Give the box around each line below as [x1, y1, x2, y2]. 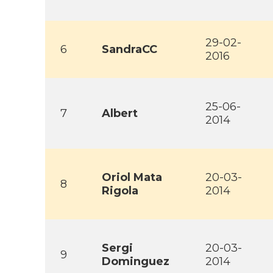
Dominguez [102, 255, 169, 268]
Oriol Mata [102, 171, 162, 184]
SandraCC [102, 43, 157, 56]
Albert [102, 107, 138, 120]
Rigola [102, 184, 138, 197]
